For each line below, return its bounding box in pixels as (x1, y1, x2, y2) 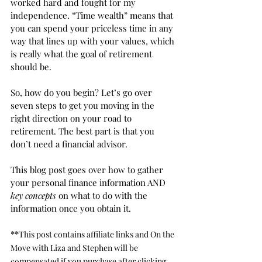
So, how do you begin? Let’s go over (11, 87, 154, 98)
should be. (11, 61, 54, 73)
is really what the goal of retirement (11, 48, 154, 60)
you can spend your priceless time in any (11, 22, 175, 34)
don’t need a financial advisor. (11, 138, 130, 150)
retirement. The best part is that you (11, 125, 157, 137)
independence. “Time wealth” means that (11, 9, 175, 21)
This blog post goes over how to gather (11, 164, 166, 175)
